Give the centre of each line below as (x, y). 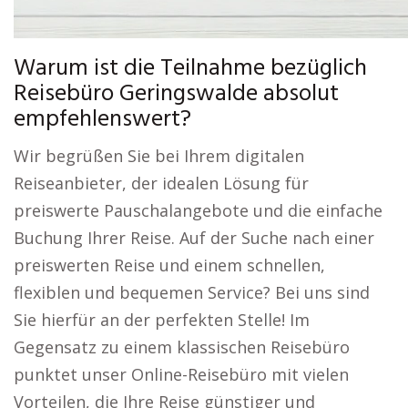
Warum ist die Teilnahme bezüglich (190, 69)
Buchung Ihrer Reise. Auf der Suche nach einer (194, 238)
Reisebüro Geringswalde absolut (176, 94)
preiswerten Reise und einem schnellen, (169, 265)
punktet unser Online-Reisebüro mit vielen (181, 374)
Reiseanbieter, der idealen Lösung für (161, 183)
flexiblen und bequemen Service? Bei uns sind (192, 292)
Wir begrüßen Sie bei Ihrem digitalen (159, 156)
